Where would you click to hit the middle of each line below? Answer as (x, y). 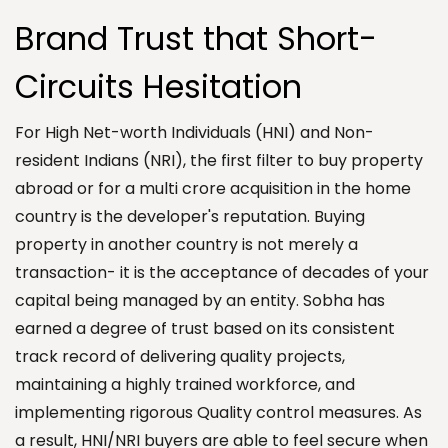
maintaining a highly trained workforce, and (185, 384)
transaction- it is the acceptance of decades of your (222, 272)
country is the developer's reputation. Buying (190, 216)
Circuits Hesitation (158, 86)
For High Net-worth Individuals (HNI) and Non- (194, 132)
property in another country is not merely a (186, 244)
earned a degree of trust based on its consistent (205, 328)
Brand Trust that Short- (196, 38)
